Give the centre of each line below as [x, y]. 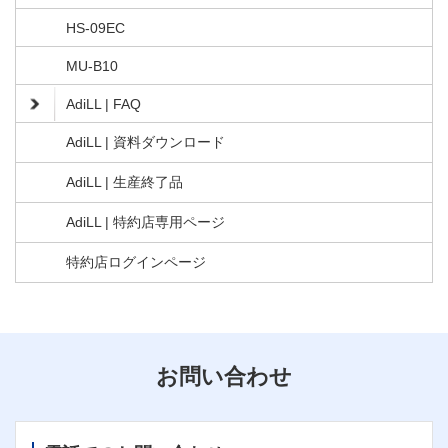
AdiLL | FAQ [103, 104]
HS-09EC [95, 28]
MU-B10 [92, 66]
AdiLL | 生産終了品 [124, 182]
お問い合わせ [224, 377]
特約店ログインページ [136, 262]
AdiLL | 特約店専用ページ [145, 222]
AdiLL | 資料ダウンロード [145, 142]
